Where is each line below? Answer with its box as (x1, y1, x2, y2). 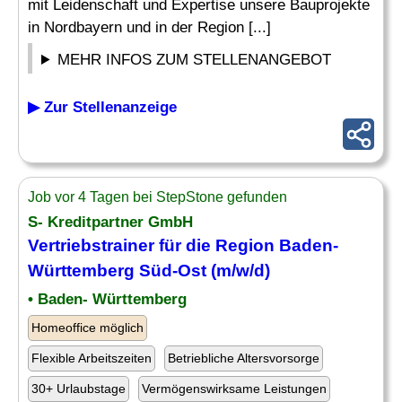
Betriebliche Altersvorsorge (168, 351, 319, 365)
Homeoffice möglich (31, 320, 144, 335)
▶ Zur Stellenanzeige (28, 99, 177, 116)
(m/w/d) (206, 261, 270, 280)
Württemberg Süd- (28, 261, 178, 280)
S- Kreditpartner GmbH (28, 214, 193, 231)
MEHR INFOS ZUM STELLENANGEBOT (57, 51, 332, 68)
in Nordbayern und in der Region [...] (28, 19, 271, 36)
